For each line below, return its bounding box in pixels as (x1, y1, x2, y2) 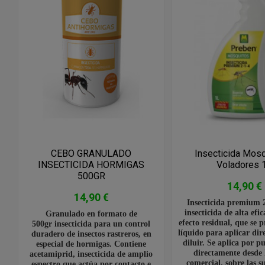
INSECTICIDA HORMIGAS (38, 159, 145, 170)
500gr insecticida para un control (32, 218, 151, 228)
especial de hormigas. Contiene (36, 238, 147, 248)
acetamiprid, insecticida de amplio (30, 248, 153, 258)
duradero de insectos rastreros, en (31, 228, 151, 238)
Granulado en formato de (45, 208, 137, 218)
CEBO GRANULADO (51, 148, 132, 159)
